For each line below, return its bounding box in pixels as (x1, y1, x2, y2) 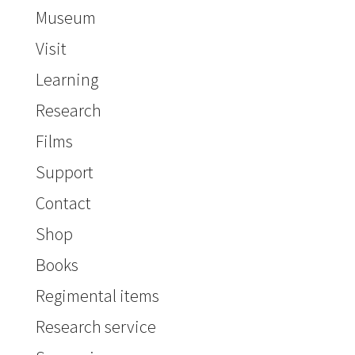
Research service (35, 315, 156, 338)
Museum (35, 6, 96, 29)
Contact (35, 192, 91, 214)
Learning (35, 68, 98, 90)
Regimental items (35, 284, 159, 307)
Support (35, 161, 94, 183)
